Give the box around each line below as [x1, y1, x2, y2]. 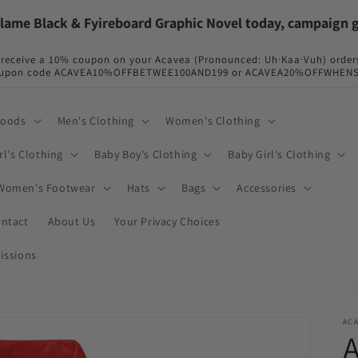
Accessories [237, 181, 296, 195]
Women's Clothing [165, 113, 261, 128]
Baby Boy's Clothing [93, 147, 197, 161]
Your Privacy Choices [114, 214, 221, 229]
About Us [47, 214, 96, 229]
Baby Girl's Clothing [228, 147, 331, 161]
